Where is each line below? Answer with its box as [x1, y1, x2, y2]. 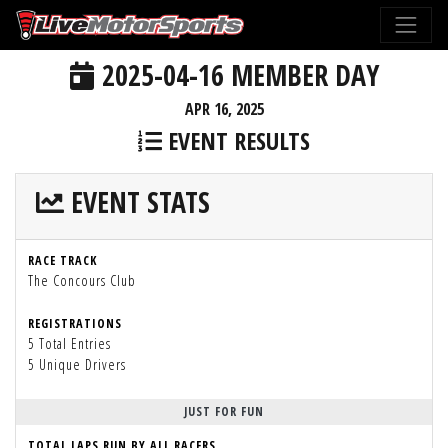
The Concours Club [28, 271, 136, 290]
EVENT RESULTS [162, 124, 310, 157]
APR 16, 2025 [184, 98, 264, 120]
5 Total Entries [28, 334, 111, 353]
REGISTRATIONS [28, 315, 122, 332]
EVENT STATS [64, 183, 210, 221]
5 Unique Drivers [28, 355, 126, 374]
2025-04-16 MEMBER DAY [94, 56, 379, 94]
